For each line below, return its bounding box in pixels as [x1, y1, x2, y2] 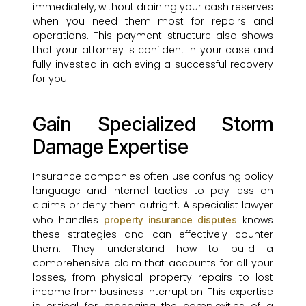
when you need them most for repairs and [33, 14, 273, 29]
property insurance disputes [104, 214, 237, 226]
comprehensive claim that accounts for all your [33, 256, 273, 270]
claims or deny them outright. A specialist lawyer [33, 198, 273, 212]
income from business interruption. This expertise [33, 285, 273, 299]
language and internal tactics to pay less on [33, 184, 273, 198]
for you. [33, 72, 69, 86]
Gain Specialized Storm [33, 113, 273, 137]
